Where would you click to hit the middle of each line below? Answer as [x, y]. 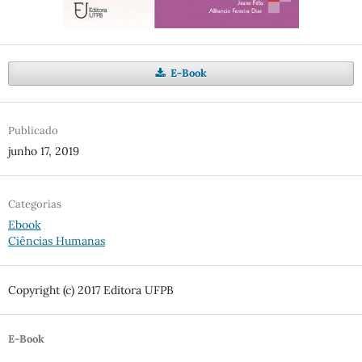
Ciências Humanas [56, 241]
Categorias [34, 204]
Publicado [33, 131]
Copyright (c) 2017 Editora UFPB [90, 290]
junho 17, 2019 [43, 152]
